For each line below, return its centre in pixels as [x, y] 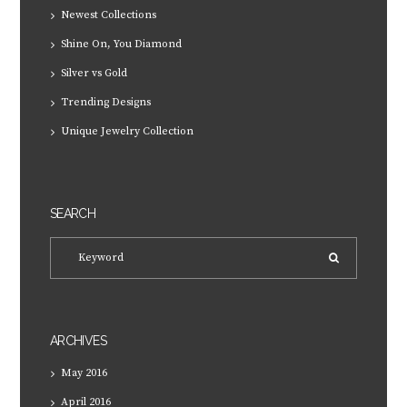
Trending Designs [105, 103]
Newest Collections [108, 15]
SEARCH [73, 213]
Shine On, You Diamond [121, 45]
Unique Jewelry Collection [127, 132]
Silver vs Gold [94, 74]
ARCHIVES [78, 340]
